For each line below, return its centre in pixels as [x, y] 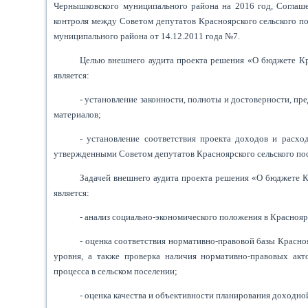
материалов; [78, 114]
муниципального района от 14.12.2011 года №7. [147, 36]
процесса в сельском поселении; [116, 271]
